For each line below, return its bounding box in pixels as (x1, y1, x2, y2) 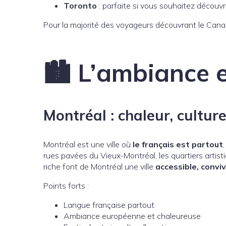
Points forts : (43, 181, 89, 191)
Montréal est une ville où (43, 139, 133, 150)
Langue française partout (64, 200, 154, 210)
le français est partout (133, 139, 223, 150)
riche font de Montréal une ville (43, 161, 155, 172)
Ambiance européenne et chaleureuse (64, 211, 201, 221)
